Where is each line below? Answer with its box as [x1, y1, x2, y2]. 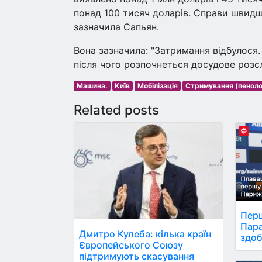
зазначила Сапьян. [74, 21, 159, 33]
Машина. [76, 81, 108, 90]
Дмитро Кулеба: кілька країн [79, 227, 211, 240]
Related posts [74, 102, 159, 118]
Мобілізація [137, 81, 178, 90]
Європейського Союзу [79, 239, 183, 251]
